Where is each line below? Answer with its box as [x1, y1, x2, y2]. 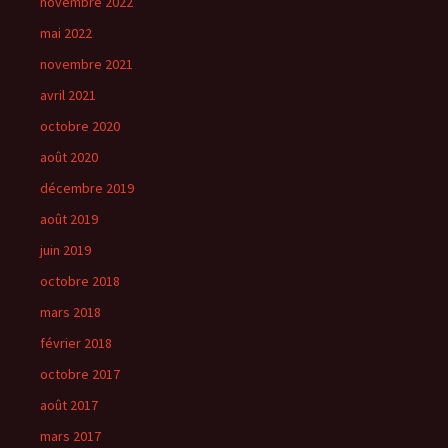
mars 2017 [40, 427, 101, 445]
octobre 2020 [40, 117, 120, 135]
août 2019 [40, 210, 98, 228]
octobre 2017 [40, 365, 120, 383]
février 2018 [40, 334, 112, 352]
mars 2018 [40, 303, 101, 321]
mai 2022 [40, 24, 92, 42]
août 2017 [40, 396, 98, 414]
